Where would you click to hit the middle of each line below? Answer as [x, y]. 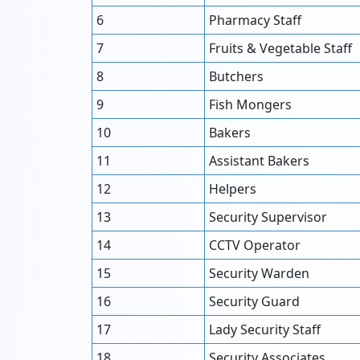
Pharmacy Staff [255, 20]
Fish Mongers [250, 104]
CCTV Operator [255, 245]
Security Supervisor [268, 217]
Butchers [236, 76]
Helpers [233, 189]
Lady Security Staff [265, 329]
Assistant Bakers [259, 161]
